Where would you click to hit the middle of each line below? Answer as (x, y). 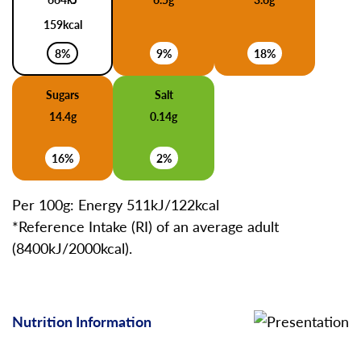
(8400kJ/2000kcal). (72, 248)
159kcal (62, 24)
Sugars (63, 94)
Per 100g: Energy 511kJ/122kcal (116, 204)
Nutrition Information (82, 321)
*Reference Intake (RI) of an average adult (145, 226)
